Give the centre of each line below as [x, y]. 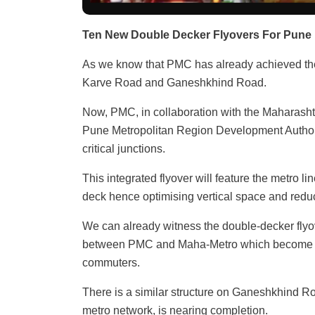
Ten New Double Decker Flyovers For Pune [197, 35]
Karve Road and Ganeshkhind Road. [174, 83]
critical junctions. [125, 149]
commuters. [112, 263]
